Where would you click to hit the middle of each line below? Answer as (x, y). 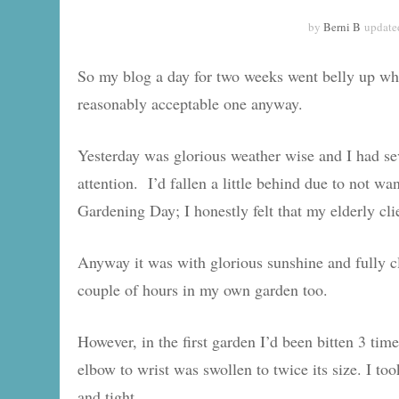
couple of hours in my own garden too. (203, 289)
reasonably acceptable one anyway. (190, 103)
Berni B (342, 27)
